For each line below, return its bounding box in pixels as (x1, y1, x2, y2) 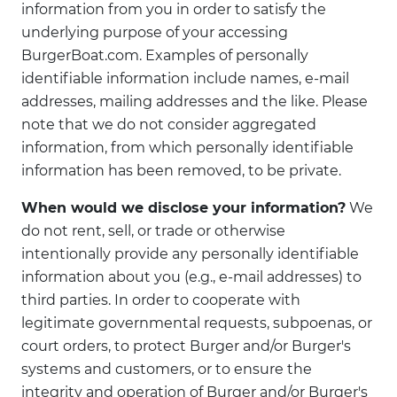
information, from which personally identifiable (21, 139, 354, 156)
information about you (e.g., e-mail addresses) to (21, 269, 362, 285)
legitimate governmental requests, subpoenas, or (21, 315, 372, 331)
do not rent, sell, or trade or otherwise (21, 222, 285, 239)
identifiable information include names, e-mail (21, 70, 349, 87)
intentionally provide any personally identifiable (21, 245, 359, 262)
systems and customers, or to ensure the (21, 361, 312, 378)
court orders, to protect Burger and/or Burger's (21, 338, 351, 354)
